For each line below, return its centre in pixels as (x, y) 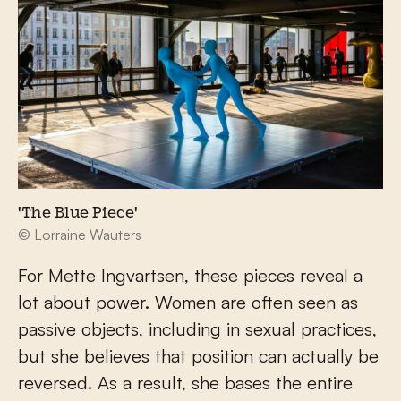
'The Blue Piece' (78, 213)
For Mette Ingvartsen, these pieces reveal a (190, 275)
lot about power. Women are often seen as (188, 302)
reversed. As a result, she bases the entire (185, 382)
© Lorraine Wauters (80, 234)
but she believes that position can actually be (198, 355)
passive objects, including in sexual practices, (197, 328)
